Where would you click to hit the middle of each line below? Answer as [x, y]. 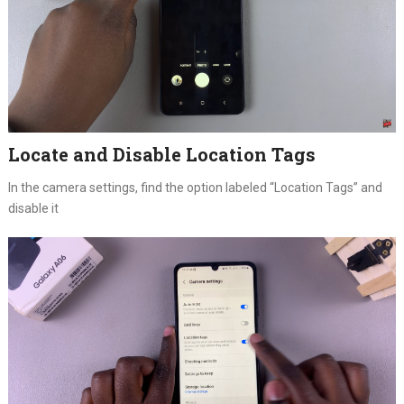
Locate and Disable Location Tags [161, 154]
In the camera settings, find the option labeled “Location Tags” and [195, 187]
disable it [33, 208]
